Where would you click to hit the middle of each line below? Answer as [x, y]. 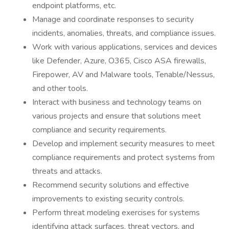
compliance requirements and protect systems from [123, 157]
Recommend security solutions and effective [111, 185]
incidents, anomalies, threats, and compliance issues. [124, 33]
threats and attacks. [67, 171]
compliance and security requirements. [99, 130]
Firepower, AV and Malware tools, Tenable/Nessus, [123, 75]
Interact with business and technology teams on [117, 102]
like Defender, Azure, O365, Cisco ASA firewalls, [119, 61]
